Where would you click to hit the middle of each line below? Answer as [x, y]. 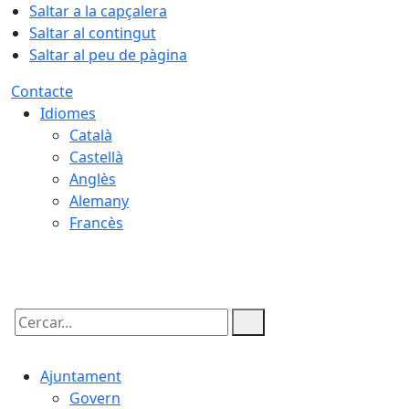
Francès [96, 223]
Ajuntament [81, 376]
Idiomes [68, 113]
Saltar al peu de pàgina [108, 55]
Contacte [42, 91]
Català [91, 135]
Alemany [99, 201]
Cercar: [35, 338]
